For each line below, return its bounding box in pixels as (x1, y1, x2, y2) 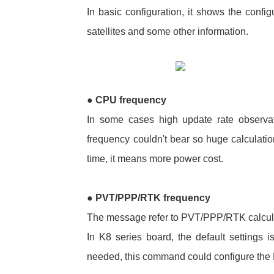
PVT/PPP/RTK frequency (93, 192, 211, 203)
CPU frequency (93, 94, 167, 105)
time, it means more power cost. (87, 153, 229, 164)
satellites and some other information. (87, 26, 249, 37)
